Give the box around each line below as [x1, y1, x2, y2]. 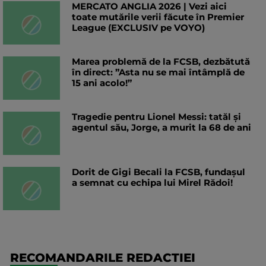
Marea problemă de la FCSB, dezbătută [72, 56, 250, 68]
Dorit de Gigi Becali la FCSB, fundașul [72, 166, 245, 178]
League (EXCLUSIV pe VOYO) [72, 22, 205, 34]
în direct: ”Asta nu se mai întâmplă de [72, 66, 245, 78]
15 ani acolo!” [72, 77, 132, 89]
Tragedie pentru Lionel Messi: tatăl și [72, 111, 241, 123]
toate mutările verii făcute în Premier [72, 11, 244, 23]
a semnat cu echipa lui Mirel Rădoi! [72, 177, 233, 189]
